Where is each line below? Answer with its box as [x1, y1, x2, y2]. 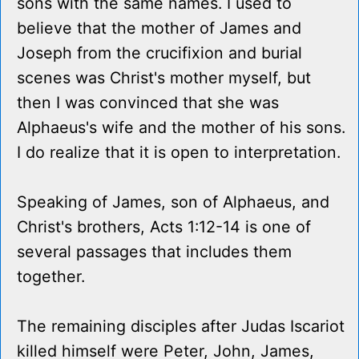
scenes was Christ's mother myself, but [17, 68, 311, 88]
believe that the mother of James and [17, 18, 301, 38]
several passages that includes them [17, 242, 292, 262]
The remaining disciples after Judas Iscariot [17, 317, 345, 337]
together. [17, 267, 85, 287]
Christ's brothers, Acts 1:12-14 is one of [17, 217, 311, 237]
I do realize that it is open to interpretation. [17, 143, 341, 163]
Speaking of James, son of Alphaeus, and [17, 192, 329, 212]
